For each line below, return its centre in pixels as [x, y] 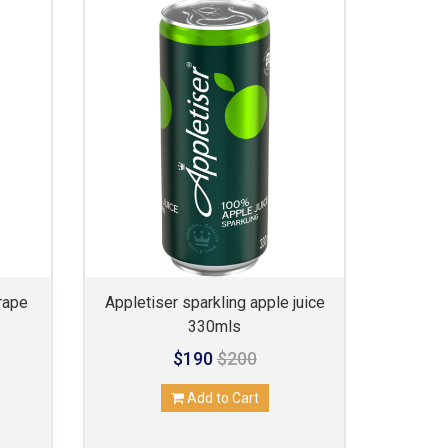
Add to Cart [221, 398]
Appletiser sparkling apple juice [214, 302]
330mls [215, 326]
